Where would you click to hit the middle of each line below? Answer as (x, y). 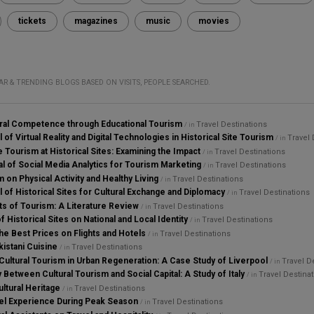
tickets (32, 21)
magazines (96, 21)
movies (213, 21)
